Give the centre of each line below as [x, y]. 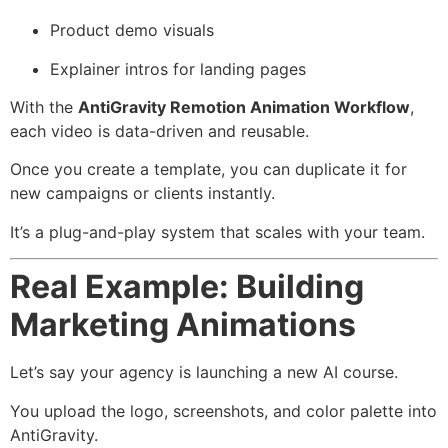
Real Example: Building [187, 287]
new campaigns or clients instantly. [142, 193]
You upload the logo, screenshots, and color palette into [223, 410]
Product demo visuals [132, 30]
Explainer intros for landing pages [178, 68]
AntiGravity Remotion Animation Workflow [244, 107]
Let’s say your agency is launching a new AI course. [204, 372]
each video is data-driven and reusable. [159, 131]
